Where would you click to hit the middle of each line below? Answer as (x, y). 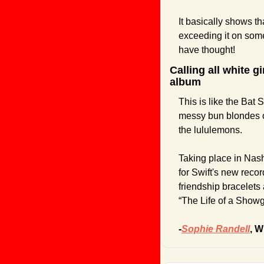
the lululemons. (212, 130)
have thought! (207, 50)
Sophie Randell (216, 229)
